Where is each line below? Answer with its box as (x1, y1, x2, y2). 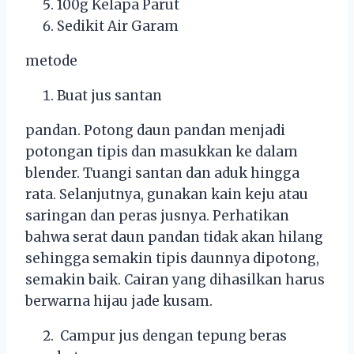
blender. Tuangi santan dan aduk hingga (25, 164, 299, 183)
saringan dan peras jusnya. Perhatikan (25, 207, 289, 225)
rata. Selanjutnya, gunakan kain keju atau (25, 186, 308, 204)
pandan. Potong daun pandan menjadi (25, 122, 285, 140)
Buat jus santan (57, 87, 162, 105)
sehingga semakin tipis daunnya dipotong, (25, 250, 319, 268)
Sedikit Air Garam (57, 17, 179, 36)
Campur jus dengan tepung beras (57, 327, 287, 345)
